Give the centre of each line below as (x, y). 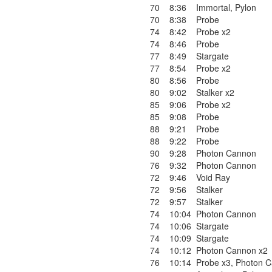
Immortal (213, 7)
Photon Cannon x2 (232, 250)
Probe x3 (213, 262)
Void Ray (213, 177)
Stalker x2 (215, 92)
